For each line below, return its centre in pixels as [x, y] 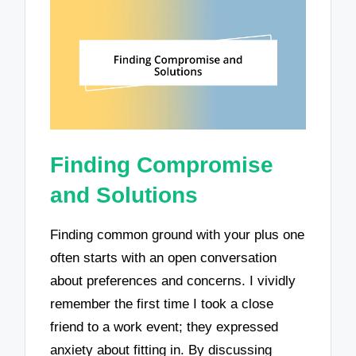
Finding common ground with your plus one [178, 234]
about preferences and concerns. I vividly [173, 281]
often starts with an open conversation [164, 257]
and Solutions [124, 195]
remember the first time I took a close [162, 304]
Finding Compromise [162, 165]
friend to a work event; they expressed [164, 327]
